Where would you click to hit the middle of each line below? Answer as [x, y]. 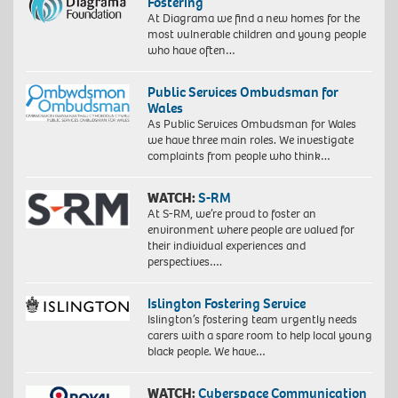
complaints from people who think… [239, 155]
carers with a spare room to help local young [259, 335]
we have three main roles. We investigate [250, 139]
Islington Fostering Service [226, 303]
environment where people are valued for [251, 229]
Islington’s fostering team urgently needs [252, 319]
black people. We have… [206, 351]
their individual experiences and [226, 245]
